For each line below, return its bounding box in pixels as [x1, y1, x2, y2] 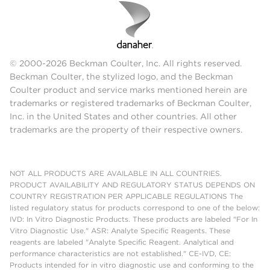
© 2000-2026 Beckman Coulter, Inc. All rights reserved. [10, 58, 242, 68]
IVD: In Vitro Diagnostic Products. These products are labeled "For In [10, 214, 257, 224]
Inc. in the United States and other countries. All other [10, 111, 237, 121]
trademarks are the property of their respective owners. [10, 124, 242, 134]
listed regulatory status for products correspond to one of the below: [10, 202, 260, 212]
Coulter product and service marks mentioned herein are [10, 84, 247, 95]
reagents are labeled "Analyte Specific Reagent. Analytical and [10, 237, 234, 246]
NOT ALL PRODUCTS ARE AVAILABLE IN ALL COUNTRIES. [10, 168, 222, 178]
